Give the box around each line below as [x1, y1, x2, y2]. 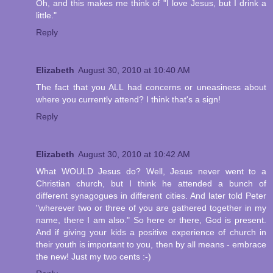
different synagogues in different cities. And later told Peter [36, 191, 266, 201]
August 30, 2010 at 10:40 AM [78, 65, 190, 76]
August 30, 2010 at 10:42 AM [78, 149, 190, 160]
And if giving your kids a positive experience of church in [36, 227, 266, 238]
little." [36, 10, 57, 21]
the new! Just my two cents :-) [36, 252, 151, 262]
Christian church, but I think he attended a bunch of [36, 179, 266, 189]
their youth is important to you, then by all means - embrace [36, 239, 266, 250]
